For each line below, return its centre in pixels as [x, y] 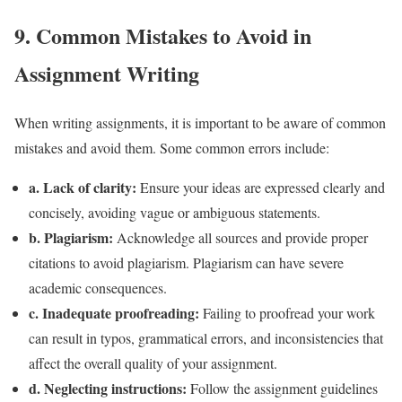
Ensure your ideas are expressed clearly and [261, 187]
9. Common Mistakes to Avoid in [163, 35]
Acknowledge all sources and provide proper [240, 237]
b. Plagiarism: [71, 237]
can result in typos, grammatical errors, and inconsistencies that [206, 337]
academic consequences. [98, 287]
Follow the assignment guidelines [282, 388]
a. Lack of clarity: [83, 187]
